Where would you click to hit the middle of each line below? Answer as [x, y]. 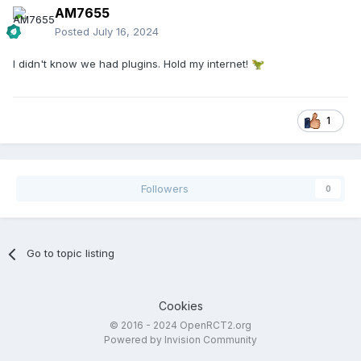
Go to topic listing [71, 253]
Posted [74, 32]
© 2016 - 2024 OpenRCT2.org [180, 326]
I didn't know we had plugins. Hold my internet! [132, 64]
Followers [164, 189]
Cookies [180, 306]
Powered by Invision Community [180, 340]
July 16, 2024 [126, 32]
